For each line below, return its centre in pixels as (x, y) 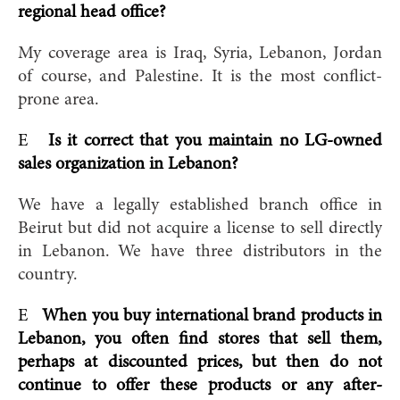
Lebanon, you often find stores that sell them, (200, 339)
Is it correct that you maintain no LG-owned (215, 141)
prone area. (58, 100)
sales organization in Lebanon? (128, 164)
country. (48, 275)
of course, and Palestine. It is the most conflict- (200, 76)
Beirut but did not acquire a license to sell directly (200, 228)
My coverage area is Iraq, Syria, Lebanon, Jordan (200, 53)
